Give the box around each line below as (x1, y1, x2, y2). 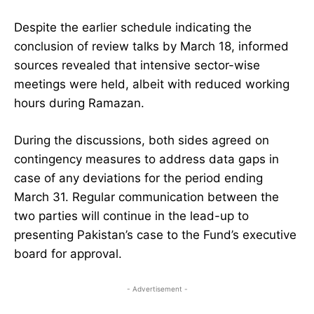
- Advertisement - (126, 285, 188, 294)
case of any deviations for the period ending (14, 171, 263, 186)
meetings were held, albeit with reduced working (14, 77, 289, 92)
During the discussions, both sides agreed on (14, 133, 269, 148)
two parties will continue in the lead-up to (14, 209, 249, 224)
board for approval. (14, 247, 122, 261)
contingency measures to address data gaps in (14, 152, 279, 167)
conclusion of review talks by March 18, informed (14, 39, 289, 54)
